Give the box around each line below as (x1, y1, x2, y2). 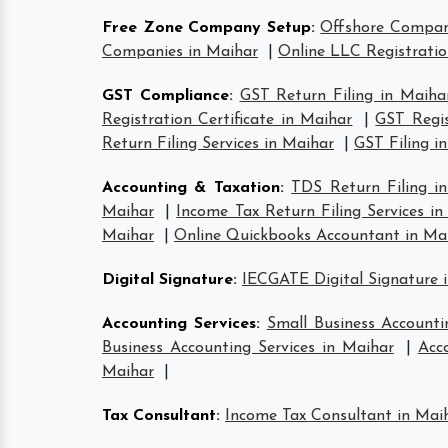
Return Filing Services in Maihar (102, 136, 334, 152)
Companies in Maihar (102, 44, 258, 60)
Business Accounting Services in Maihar (102, 340, 394, 356)
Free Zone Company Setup (102, 20, 311, 36)
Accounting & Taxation (102, 180, 280, 196)
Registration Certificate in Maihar (102, 112, 353, 128)
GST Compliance (102, 88, 229, 104)
